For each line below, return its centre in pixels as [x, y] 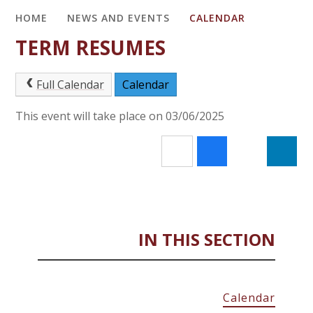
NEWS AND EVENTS [119, 18]
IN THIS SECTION [206, 239]
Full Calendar [70, 84]
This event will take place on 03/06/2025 [120, 116]
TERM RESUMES [91, 48]
